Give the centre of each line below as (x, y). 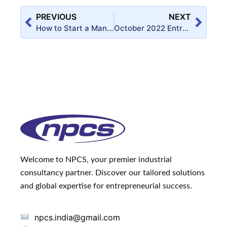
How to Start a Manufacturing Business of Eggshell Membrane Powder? (110, 28)
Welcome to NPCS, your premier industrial (96, 160)
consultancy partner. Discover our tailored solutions (112, 173)
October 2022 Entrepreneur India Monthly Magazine (185, 28)
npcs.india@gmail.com (76, 217)
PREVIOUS (56, 16)
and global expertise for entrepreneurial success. (106, 186)
